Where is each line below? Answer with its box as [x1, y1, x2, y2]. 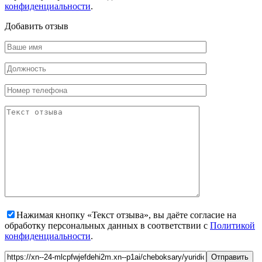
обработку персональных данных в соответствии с [5, 220, 210, 231]
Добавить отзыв [5, 21, 68, 32]
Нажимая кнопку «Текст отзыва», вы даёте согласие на [16, 210, 236, 220]
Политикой [210, 220, 255, 231]
